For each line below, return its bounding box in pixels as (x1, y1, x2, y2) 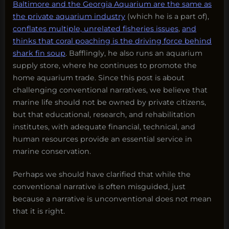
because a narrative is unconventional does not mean (13, 194, 212, 204)
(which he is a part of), (125, 12, 209, 21)
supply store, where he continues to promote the (13, 61, 197, 71)
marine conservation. (13, 147, 91, 156)
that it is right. (13, 207, 65, 216)
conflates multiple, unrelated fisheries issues (13, 24, 178, 34)
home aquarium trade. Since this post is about (13, 73, 185, 83)
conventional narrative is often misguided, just (13, 182, 186, 192)
